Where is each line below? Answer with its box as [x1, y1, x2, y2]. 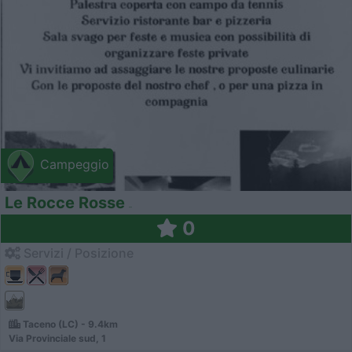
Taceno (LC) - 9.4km [20, 317, 118, 330]
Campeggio [36, 156, 109, 173]
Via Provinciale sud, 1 [9, 332, 106, 344]
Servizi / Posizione [20, 244, 134, 261]
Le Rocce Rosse [5, 192, 125, 212]
